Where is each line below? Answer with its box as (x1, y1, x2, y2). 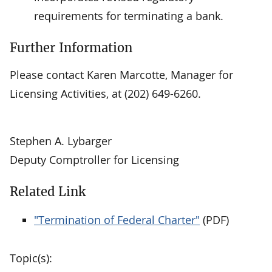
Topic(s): (10, 250, 52, 265)
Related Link (10, 183, 86, 199)
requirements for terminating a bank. (34, 8, 223, 23)
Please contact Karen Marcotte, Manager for (10, 67, 233, 82)
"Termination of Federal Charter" (34, 212, 200, 227)
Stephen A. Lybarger (10, 133, 112, 148)
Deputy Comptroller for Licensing (10, 152, 179, 167)
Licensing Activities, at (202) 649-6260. (10, 86, 201, 101)
